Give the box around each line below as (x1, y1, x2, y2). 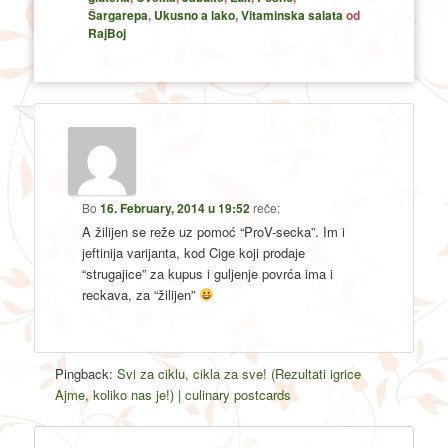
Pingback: (55, 364, 118, 384)
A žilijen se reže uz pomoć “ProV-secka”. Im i (82, 222, 346, 242)
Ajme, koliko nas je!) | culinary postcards (55, 385, 292, 405)
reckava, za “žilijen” (82, 285, 200, 305)
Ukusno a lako (153, 5, 235, 24)
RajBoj (87, 23, 126, 42)
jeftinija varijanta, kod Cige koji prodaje (82, 243, 306, 263)
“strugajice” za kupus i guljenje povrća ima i (82, 264, 334, 284)
